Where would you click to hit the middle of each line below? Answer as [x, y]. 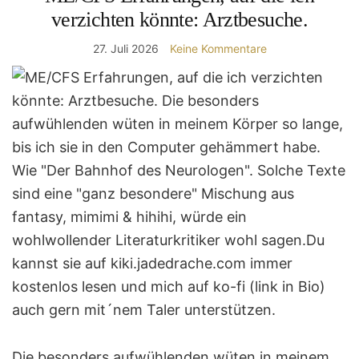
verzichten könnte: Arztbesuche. [179, 19]
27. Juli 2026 [125, 48]
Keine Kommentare [218, 48]
